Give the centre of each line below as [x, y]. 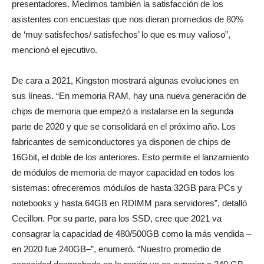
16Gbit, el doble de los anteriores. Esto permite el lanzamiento [130, 157]
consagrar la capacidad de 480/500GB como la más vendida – [131, 234]
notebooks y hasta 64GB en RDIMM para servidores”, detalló [129, 203]
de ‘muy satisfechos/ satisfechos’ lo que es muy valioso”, [121, 34]
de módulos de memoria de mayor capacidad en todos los [123, 172]
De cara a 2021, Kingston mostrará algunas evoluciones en [125, 80]
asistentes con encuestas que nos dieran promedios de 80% [128, 19]
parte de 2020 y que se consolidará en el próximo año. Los [124, 126]
